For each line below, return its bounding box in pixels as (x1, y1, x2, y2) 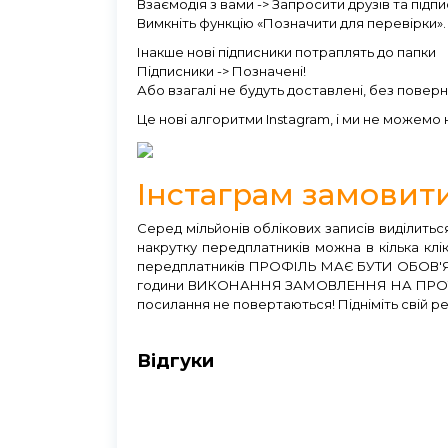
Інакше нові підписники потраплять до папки (137, 44, 436, 61)
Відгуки (137, 349, 214, 372)
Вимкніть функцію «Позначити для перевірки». (137, 15, 446, 32)
